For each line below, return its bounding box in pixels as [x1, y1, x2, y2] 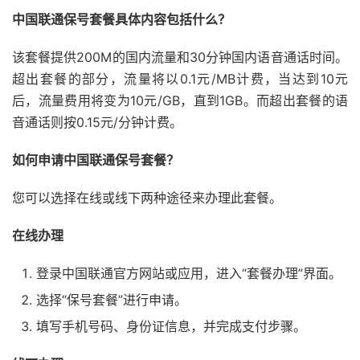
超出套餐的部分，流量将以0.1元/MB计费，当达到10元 [12, 71, 348, 87]
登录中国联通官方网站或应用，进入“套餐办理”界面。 [36, 265, 342, 281]
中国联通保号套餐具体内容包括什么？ [12, 11, 231, 27]
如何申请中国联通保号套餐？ [12, 152, 179, 168]
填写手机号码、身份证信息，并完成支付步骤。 [36, 318, 306, 334]
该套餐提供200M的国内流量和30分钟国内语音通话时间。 [12, 49, 348, 65]
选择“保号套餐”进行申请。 [36, 292, 187, 308]
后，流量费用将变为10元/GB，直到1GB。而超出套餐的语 [12, 92, 348, 108]
